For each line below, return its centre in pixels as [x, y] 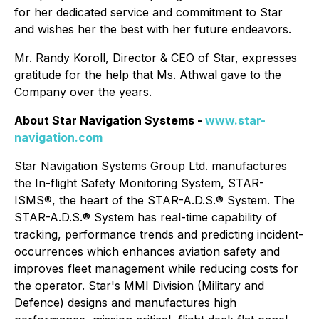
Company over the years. [83, 92]
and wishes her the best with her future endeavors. [153, 29]
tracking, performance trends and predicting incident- [159, 234]
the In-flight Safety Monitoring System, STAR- [139, 183]
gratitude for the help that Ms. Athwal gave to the [148, 75]
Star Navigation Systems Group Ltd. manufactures [151, 166]
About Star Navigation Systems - [110, 120]
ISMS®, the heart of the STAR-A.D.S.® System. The [155, 200]
